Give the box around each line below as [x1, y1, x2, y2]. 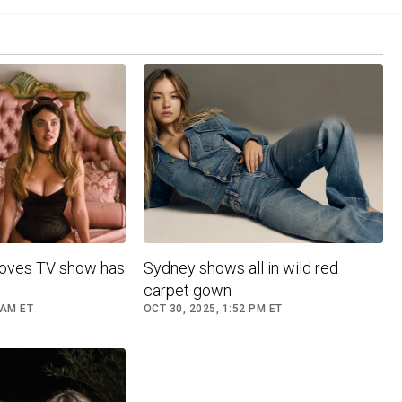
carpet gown [143, 281, 232, 301]
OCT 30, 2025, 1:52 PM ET [143, 302, 283, 316]
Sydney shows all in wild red [143, 258, 338, 278]
